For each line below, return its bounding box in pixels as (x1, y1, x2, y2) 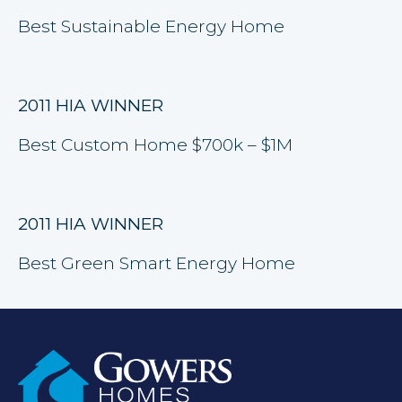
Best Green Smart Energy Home (18, 253, 295, 274)
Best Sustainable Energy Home (18, 16, 284, 37)
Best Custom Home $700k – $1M (18, 135, 293, 155)
